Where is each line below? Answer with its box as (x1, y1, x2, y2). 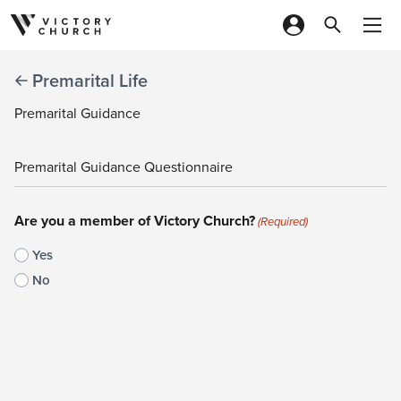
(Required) (258, 213, 309, 230)
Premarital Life (32, 67, 148, 93)
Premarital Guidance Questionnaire (14, 157, 233, 176)
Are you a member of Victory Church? (14, 210, 255, 231)
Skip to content (29, 31, 124, 51)
